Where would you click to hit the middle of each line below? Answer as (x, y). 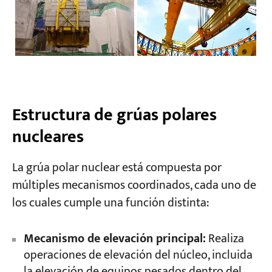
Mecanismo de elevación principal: (114, 239)
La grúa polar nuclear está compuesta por (117, 168)
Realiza (225, 239)
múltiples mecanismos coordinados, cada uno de (134, 186)
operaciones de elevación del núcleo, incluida (138, 256)
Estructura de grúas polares (114, 115)
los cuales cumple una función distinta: (110, 203)
